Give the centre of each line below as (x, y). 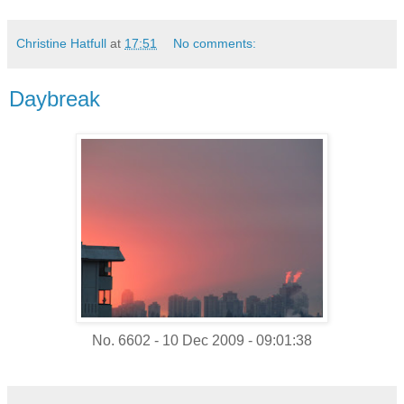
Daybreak (55, 98)
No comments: (215, 43)
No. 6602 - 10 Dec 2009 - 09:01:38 (202, 340)
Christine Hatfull (61, 43)
